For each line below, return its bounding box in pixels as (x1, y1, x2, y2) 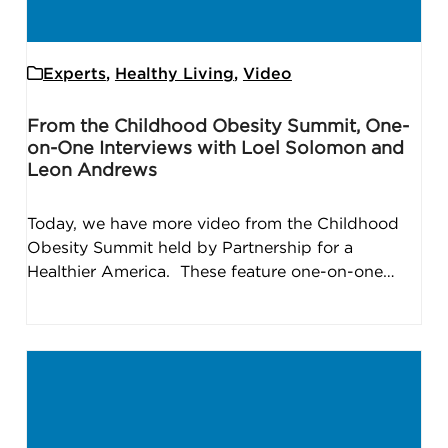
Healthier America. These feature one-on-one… (26, 264, 395, 281)
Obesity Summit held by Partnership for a (26, 240, 353, 257)
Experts (42, 66, 106, 83)
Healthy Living (114, 66, 234, 83)
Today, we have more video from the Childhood (26, 216, 399, 233)
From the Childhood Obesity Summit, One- (26, 118, 409, 137)
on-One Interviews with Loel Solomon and (26, 140, 404, 159)
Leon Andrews (26, 162, 157, 181)
